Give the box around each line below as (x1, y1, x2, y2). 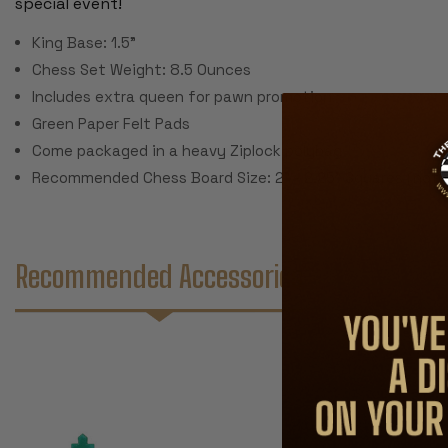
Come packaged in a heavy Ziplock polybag (32, 141, 343, 161)
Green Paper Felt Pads (32, 114, 191, 134)
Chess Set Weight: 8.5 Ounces (32, 60, 252, 80)
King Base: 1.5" (32, 33, 137, 53)
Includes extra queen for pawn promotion (32, 87, 333, 107)
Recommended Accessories (15, 258, 303, 295)
